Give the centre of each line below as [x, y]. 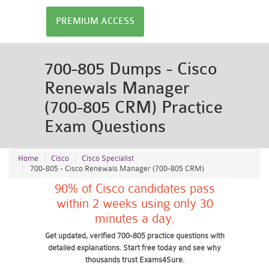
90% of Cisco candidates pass [134, 189]
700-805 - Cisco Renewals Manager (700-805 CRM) [116, 168]
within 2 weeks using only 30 [134, 204]
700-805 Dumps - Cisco [131, 69]
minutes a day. [134, 219]
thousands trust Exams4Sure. [134, 260]
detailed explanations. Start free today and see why [134, 248]
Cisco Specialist [108, 158]
